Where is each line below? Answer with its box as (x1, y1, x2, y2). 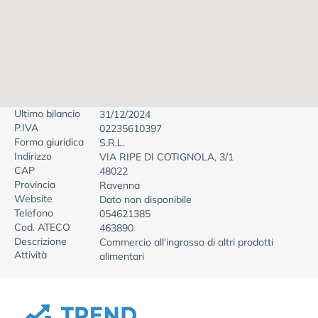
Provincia (14, 178, 55, 191)
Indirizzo (14, 150, 52, 163)
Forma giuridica (14, 136, 84, 148)
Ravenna (99, 179, 140, 192)
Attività (14, 248, 47, 261)
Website (14, 192, 53, 205)
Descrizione (14, 235, 67, 248)
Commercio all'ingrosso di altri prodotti (99, 236, 273, 248)
